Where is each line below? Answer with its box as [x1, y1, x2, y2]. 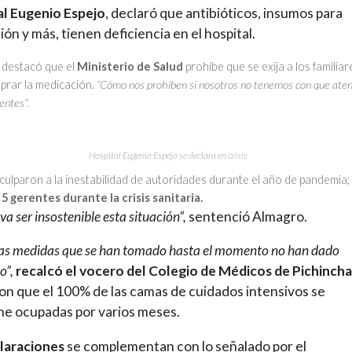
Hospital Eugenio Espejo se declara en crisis [89, 148, 247, 161]
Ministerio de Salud [77, 60, 185, 74]
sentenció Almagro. [186, 207, 307, 225]
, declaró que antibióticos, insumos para [105, 4, 343, 21]
